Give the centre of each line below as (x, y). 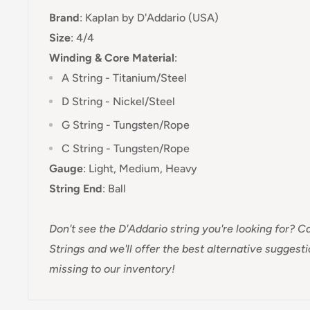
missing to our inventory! (112, 268)
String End (76, 188)
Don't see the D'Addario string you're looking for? (173, 228)
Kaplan (101, 17)
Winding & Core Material (112, 57)
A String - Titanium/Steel (124, 77)
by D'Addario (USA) (169, 17)
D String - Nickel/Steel (118, 101)
